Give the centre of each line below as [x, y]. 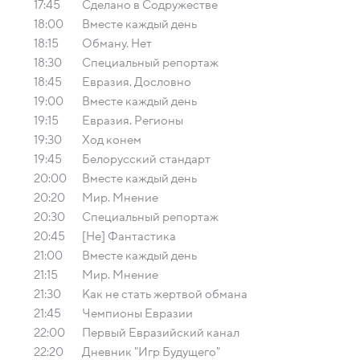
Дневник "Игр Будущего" [151, 352]
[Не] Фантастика [129, 236]
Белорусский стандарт [146, 159]
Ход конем [112, 140]
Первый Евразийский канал [161, 333]
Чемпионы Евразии [137, 313]
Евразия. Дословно [137, 82]
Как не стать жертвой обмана [165, 294]
